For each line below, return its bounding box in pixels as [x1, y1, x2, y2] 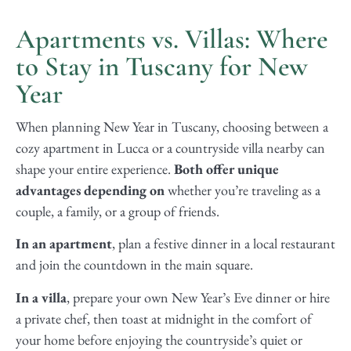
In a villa [16, 288, 67, 306]
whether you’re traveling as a [165, 181, 320, 200]
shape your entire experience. [16, 160, 174, 179]
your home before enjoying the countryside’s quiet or [16, 330, 302, 349]
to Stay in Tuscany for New [16, 50, 308, 84]
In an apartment [16, 234, 112, 253]
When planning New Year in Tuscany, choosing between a [16, 118, 328, 136]
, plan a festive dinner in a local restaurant [112, 234, 335, 253]
